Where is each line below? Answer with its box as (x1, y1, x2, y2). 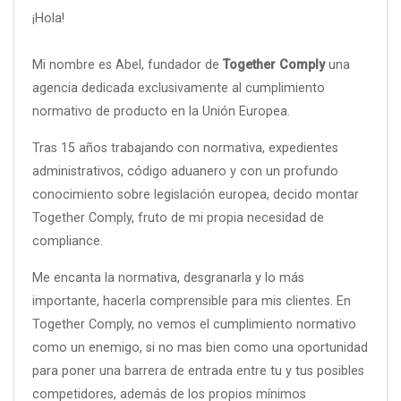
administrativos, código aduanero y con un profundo (32, 163, 338, 179)
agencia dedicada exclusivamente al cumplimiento (32, 80, 325, 96)
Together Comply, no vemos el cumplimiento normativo (32, 316, 356, 332)
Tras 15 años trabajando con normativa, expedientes (32, 140, 338, 156)
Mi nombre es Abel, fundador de (32, 56, 223, 73)
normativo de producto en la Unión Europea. (32, 103, 294, 119)
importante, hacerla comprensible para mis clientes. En (32, 293, 351, 309)
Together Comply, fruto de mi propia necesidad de (32, 209, 324, 226)
